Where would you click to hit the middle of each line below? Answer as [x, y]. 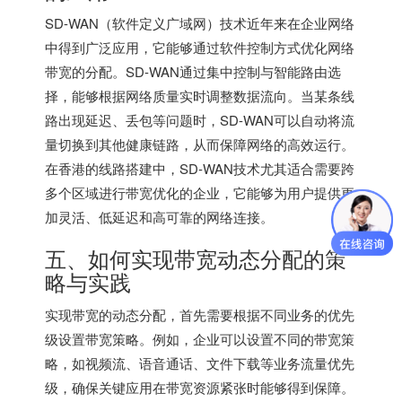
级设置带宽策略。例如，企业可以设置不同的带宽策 [200, 338]
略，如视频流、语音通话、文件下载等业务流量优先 [200, 363]
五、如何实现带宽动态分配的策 [196, 258]
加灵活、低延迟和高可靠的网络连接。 [159, 216]
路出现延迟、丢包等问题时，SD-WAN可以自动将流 [200, 119]
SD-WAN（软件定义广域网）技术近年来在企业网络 [200, 22]
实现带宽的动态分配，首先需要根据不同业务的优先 [200, 314]
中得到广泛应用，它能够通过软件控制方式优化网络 [200, 47]
